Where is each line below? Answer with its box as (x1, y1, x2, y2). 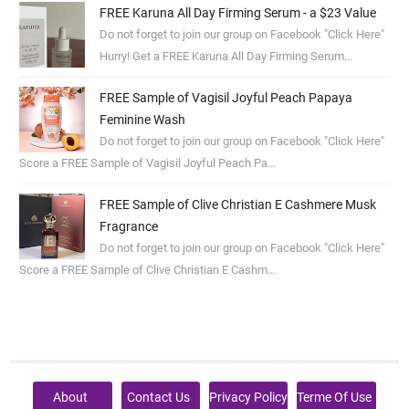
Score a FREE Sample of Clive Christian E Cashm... (19, 262, 277, 277)
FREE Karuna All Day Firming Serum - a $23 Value (99, 5, 376, 20)
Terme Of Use (297, 389, 372, 404)
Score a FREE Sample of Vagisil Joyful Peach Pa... (19, 155, 277, 170)
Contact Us (126, 389, 190, 404)
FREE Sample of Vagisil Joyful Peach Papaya (99, 89, 352, 105)
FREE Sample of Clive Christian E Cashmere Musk (99, 196, 376, 212)
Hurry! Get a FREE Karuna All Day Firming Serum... (99, 48, 352, 63)
